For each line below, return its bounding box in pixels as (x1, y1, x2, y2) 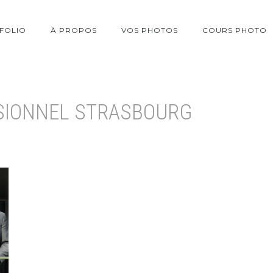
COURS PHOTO (202, 25, 267, 35)
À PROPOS (51, 25, 97, 35)
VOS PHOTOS (121, 25, 178, 35)
